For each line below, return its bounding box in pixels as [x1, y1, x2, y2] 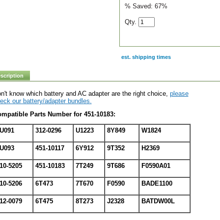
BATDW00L [141, 197, 175, 205]
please [169, 90, 189, 97]
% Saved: [124, 2, 155, 10]
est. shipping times [121, 54, 171, 60]
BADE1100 [141, 180, 172, 187]
